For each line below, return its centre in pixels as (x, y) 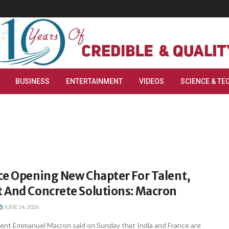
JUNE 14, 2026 (21, 207)
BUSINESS (32, 81)
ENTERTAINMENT (94, 81)
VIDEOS (152, 81)
